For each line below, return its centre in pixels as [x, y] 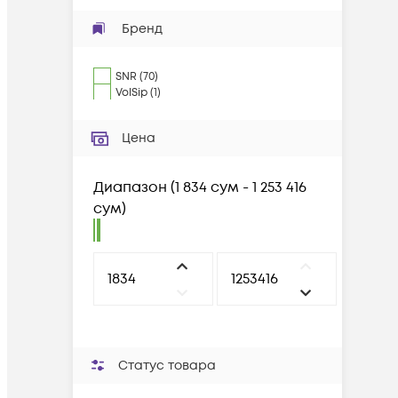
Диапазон [130, 187]
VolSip [131, 93]
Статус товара [167, 366]
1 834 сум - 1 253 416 [241, 187]
